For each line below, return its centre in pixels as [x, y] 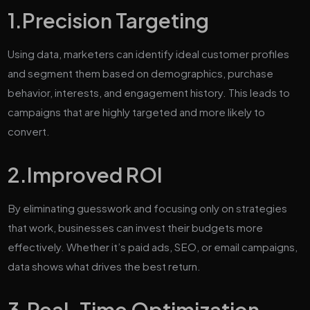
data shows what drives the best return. [104, 266]
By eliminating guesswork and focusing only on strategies [148, 208]
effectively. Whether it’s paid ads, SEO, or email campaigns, [153, 246]
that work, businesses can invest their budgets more [136, 227]
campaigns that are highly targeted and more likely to [137, 111]
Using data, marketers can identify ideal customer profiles [149, 53]
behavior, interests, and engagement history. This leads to [149, 92]
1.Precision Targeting [109, 20]
